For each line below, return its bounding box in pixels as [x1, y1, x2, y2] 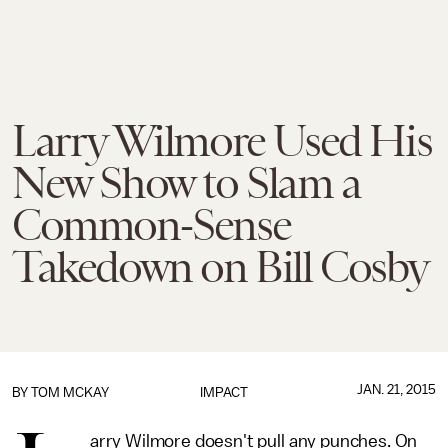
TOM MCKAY [31, 385, 109, 400]
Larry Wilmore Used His [12, 116, 432, 166]
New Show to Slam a [12, 158, 361, 208]
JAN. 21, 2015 [356, 382, 436, 397]
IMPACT [199, 385, 248, 400]
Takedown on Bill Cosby [12, 242, 429, 292]
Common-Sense [12, 200, 291, 250]
